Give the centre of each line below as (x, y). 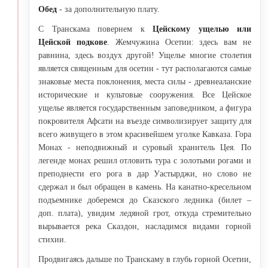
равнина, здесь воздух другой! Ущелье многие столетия (145, 55)
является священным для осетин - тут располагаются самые (145, 68)
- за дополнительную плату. (108, 9)
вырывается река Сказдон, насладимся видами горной (145, 226)
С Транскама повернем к (95, 29)
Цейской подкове (73, 42)
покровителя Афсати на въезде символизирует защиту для (145, 121)
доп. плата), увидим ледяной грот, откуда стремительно (145, 213)
